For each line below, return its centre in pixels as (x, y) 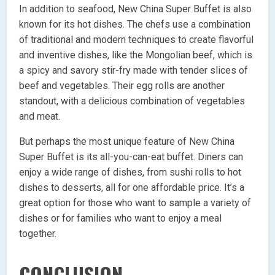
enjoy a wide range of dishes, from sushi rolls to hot (130, 172)
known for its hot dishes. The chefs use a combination (135, 24)
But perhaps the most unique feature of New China (127, 141)
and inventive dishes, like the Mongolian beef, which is (136, 55)
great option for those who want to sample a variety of (135, 203)
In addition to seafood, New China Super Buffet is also (136, 9)
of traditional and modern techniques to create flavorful (137, 39)
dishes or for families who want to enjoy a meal (121, 218)
